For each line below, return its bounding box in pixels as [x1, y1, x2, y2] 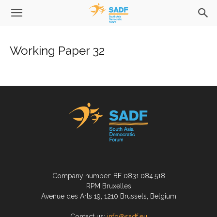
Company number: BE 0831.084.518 [52, 172, 165, 180]
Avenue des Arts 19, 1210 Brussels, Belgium [41, 192, 176, 200]
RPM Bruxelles [86, 182, 131, 190]
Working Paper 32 [10, 44, 105, 58]
